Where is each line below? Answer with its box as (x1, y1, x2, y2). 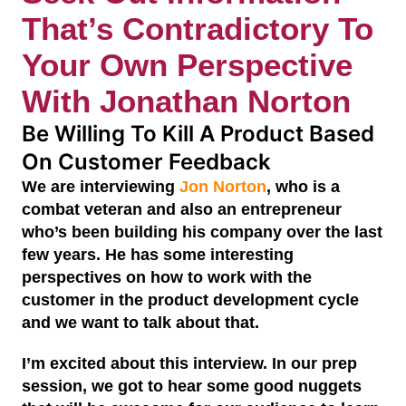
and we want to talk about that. (22, 314, 259, 332)
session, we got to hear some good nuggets (22, 377, 362, 395)
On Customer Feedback (22, 149, 271, 175)
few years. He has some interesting (22, 246, 294, 264)
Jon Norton (179, 178, 266, 196)
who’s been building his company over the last (22, 223, 382, 241)
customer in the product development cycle (22, 291, 359, 309)
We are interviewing (22, 178, 179, 196)
